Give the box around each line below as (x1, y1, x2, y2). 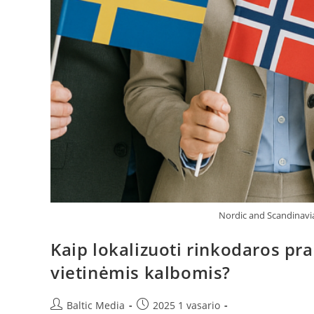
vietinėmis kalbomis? (50, 260, 231, 284)
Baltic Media (67, 298, 125, 312)
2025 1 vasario (153, 298, 220, 312)
